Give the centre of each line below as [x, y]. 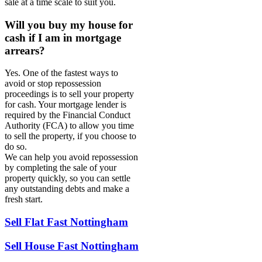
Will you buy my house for [69, 25]
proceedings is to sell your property [69, 94]
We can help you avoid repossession [71, 157]
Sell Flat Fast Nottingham [66, 222]
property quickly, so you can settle [68, 178]
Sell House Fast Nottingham [72, 246]
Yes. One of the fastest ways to [61, 73]
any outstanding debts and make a [67, 189]
